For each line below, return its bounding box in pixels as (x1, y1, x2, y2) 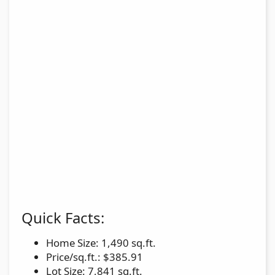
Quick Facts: (21, 207, 104, 228)
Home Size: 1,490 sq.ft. (46, 235, 156, 250)
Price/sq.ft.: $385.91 (46, 249, 143, 264)
